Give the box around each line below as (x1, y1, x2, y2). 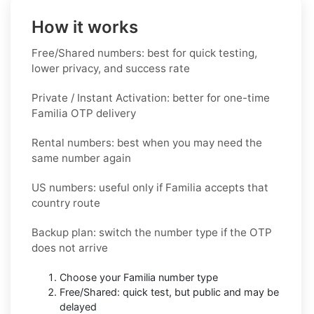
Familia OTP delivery (32, 106, 136, 120)
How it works (32, 16, 138, 37)
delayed (60, 300, 97, 313)
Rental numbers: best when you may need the (32, 135, 262, 149)
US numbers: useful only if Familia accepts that (32, 180, 268, 194)
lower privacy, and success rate (32, 61, 190, 75)
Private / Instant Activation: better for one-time (32, 90, 270, 104)
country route (32, 196, 100, 210)
